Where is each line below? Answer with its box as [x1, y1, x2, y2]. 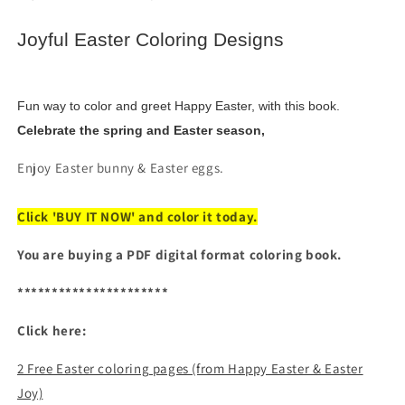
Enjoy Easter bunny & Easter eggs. [17, 159, 224, 177]
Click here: [17, 322, 87, 340]
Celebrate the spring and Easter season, [17, 123, 265, 138]
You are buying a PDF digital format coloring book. [17, 246, 342, 264]
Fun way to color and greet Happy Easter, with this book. [17, 99, 340, 114]
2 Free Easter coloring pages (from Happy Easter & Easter [17, 360, 363, 378]
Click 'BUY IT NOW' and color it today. [17, 208, 258, 226]
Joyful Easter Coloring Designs [17, 29, 284, 51]
